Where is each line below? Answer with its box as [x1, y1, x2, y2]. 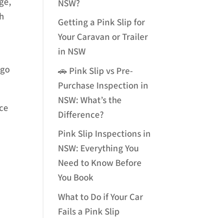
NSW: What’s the [58, 94, 122, 107]
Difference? [58, 109, 104, 121]
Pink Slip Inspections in [58, 128, 151, 141]
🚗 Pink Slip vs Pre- [58, 65, 133, 77]
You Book [58, 172, 94, 184]
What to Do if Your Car [58, 191, 144, 203]
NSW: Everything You [58, 143, 139, 155]
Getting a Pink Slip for [58, 17, 145, 29]
